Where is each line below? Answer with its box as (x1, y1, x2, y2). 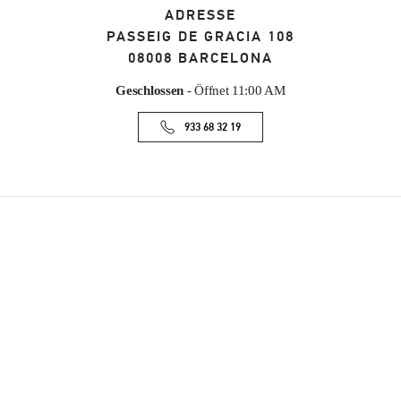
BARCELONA (178, 49, 274, 68)
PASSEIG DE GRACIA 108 (106, 28, 294, 47)
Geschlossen (115, 83, 184, 98)
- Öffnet (183, 83, 229, 98)
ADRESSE (164, 6, 236, 25)
